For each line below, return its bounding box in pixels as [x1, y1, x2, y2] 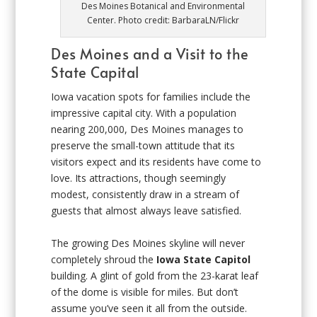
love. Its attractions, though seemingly [51, 171, 226, 185]
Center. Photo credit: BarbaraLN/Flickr [86, 14, 239, 27]
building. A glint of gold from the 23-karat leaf [51, 268, 259, 282]
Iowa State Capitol [156, 252, 251, 266]
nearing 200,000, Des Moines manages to [51, 122, 244, 137]
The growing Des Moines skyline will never [51, 236, 246, 250]
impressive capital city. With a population [51, 106, 237, 120]
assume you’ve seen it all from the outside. [51, 301, 248, 315]
